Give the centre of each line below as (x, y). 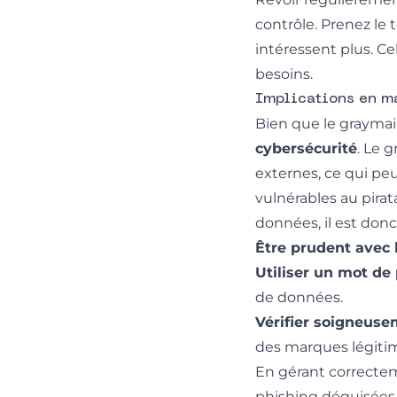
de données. (299, 297)
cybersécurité (306, 148)
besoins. (284, 74)
